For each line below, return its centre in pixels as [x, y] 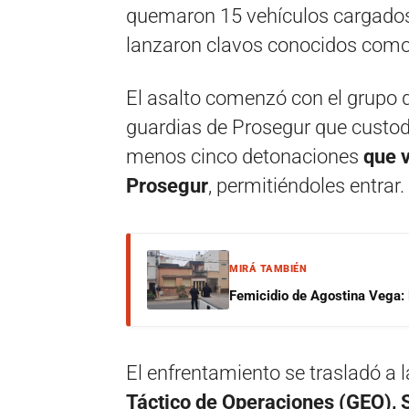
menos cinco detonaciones [242, 157]
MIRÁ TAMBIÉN [268, 269]
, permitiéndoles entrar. [306, 186]
